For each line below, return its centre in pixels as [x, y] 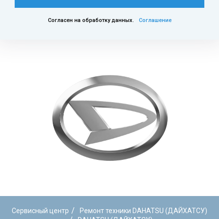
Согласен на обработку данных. [91, 20]
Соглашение [155, 20]
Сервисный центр [40, 211]
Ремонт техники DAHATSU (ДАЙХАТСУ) [143, 211]
